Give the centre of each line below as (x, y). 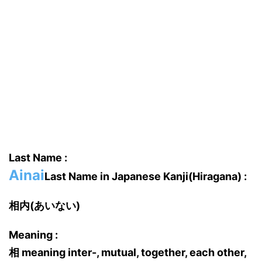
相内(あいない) (44, 206)
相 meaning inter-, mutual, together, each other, (127, 252)
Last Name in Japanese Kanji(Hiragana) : (146, 176)
